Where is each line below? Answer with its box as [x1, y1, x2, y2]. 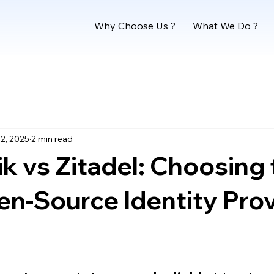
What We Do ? [193, 20, 259, 32]
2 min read [31, 133, 73, 144]
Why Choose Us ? [94, 20, 176, 32]
